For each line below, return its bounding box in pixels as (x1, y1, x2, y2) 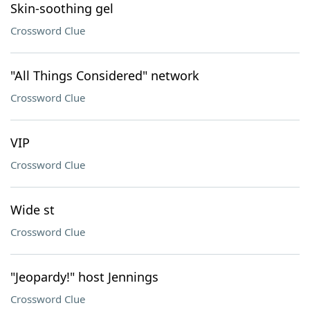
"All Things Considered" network (10, 67, 199, 84)
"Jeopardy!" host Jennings (10, 268, 158, 285)
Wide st (10, 201, 55, 218)
